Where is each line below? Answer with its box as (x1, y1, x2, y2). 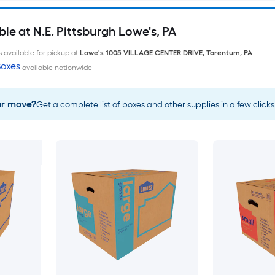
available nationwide (20, 63, 92, 72)
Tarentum (206, 48, 240, 57)
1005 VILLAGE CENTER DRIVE (105, 48, 203, 57)
